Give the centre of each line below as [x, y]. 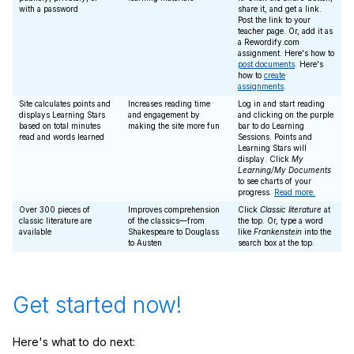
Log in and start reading [281, 104]
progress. [256, 192]
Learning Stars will [272, 148]
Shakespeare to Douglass [173, 232]
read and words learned [62, 137]
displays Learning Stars [62, 115]
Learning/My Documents [284, 170]
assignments [261, 86]
